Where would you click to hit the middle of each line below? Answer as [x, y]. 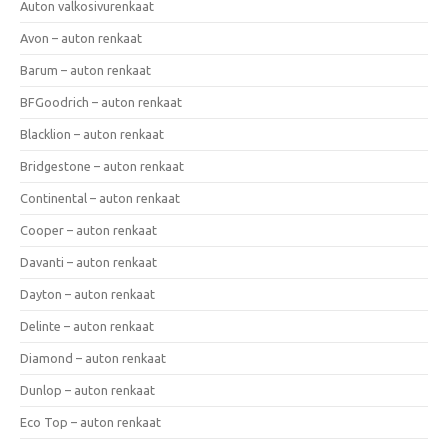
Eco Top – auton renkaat [90, 421]
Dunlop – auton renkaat [87, 389]
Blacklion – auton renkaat [92, 133]
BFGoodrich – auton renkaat [101, 101]
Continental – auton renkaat [100, 197]
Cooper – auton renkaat [88, 229]
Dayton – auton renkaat [87, 293]
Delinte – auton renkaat [87, 325]
